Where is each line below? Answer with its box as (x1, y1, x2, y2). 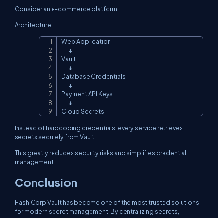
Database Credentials (61, 73, 126, 80)
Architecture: (15, 21, 53, 29)
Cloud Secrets (61, 108, 104, 115)
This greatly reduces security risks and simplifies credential (15, 149, 186, 157)
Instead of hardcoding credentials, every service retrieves (15, 124, 183, 132)
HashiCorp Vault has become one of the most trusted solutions (15, 199, 199, 206)
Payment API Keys (61, 90, 113, 98)
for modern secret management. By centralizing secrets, (15, 207, 179, 215)
